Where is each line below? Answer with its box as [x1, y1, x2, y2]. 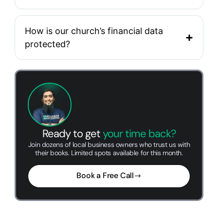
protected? [25, 39, 70, 50]
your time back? [102, 127, 176, 141]
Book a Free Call [76, 170, 134, 181]
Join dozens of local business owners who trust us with [28, 140, 190, 149]
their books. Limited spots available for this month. [35, 148, 183, 158]
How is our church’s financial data [25, 26, 163, 36]
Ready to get [42, 127, 103, 141]
